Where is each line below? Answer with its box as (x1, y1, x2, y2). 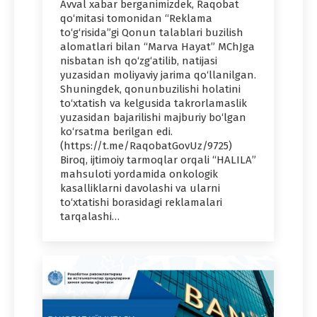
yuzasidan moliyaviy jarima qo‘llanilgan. (60, 69, 256, 82)
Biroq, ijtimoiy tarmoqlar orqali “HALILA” (60, 154, 256, 167)
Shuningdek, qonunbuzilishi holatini (60, 83, 241, 96)
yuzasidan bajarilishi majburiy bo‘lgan (60, 111, 246, 125)
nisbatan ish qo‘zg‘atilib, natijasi (60, 54, 217, 68)
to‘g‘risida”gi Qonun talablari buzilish (60, 26, 243, 40)
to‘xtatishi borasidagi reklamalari (60, 196, 222, 209)
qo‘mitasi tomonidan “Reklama (60, 12, 212, 25)
